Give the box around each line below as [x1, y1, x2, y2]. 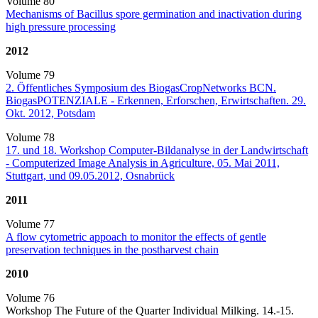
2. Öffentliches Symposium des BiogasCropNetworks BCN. [6, 81, 276, 94]
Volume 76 [6, 291, 55, 304]
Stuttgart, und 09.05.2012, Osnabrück [6, 169, 175, 182]
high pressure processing [6, 20, 116, 33]
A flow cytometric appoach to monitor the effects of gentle [6, 230, 266, 243]
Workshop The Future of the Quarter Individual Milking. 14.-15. [6, 304, 294, 317]
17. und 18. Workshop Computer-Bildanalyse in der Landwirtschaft [6, 143, 308, 156]
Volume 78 [6, 131, 55, 143]
